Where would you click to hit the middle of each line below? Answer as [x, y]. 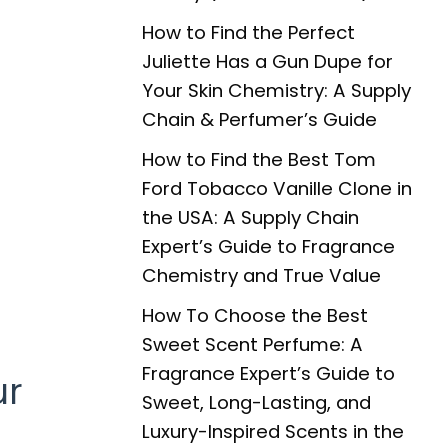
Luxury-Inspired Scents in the [273, 431]
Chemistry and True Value [261, 275]
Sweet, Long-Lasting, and [256, 402]
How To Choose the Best [255, 315]
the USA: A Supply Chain [250, 217]
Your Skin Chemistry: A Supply [276, 90]
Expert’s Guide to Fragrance [268, 246]
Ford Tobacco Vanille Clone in [277, 188]
